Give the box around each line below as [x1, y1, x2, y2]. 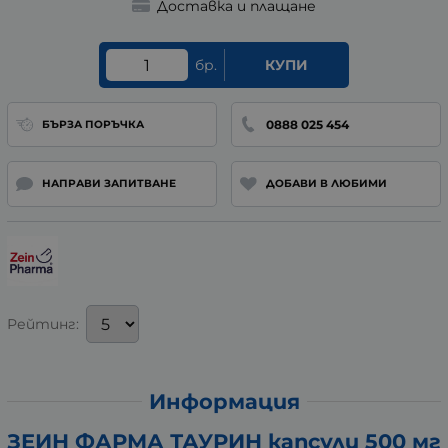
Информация [148, 388, 300, 414]
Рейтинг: [7, 315, 79, 334]
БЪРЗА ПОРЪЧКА [41, 117, 144, 131]
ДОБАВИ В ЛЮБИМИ [265, 177, 387, 191]
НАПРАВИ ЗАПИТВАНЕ [41, 177, 176, 191]
